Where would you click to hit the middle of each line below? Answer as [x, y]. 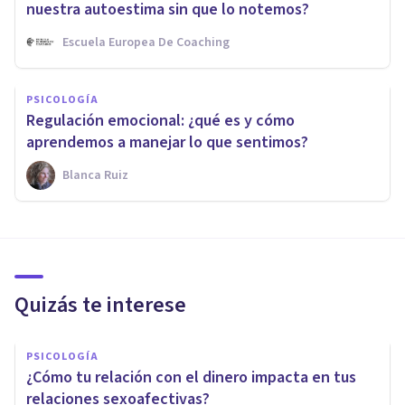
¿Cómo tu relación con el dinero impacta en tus [191, 377]
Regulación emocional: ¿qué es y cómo [160, 120]
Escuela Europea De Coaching [146, 42]
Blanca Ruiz [95, 175]
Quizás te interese [100, 305]
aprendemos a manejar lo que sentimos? [167, 142]
